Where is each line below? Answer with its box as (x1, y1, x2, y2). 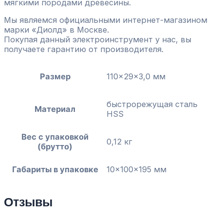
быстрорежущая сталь (107, 99, 198, 109)
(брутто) (37, 141, 73, 151)
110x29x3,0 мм (107, 71, 165, 81)
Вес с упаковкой (21, 131, 89, 142)
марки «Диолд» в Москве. (4, 25, 109, 35)
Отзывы (4, 194, 53, 210)
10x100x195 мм (107, 164, 166, 174)
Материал (35, 104, 75, 114)
